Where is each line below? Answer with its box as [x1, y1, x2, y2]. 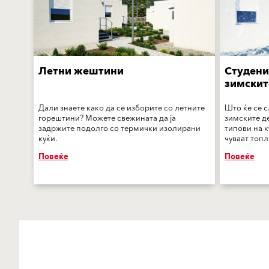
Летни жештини [38, 62, 124, 81]
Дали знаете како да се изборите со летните [38, 101, 205, 115]
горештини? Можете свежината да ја [38, 112, 176, 125]
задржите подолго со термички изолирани [38, 122, 201, 136]
